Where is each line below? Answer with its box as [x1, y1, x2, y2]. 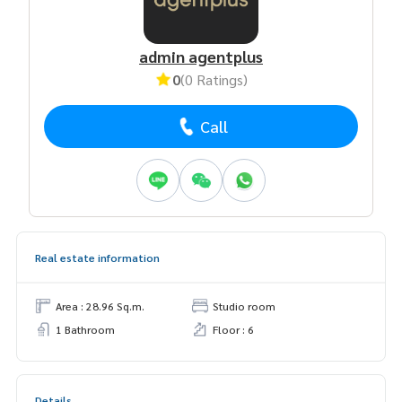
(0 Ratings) [180, 69, 248, 89]
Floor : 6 [213, 321, 254, 336]
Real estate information [35, 249, 160, 265]
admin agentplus [139, 45, 263, 66]
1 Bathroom [56, 321, 115, 336]
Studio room [213, 298, 275, 313]
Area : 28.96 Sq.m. [56, 298, 144, 313]
